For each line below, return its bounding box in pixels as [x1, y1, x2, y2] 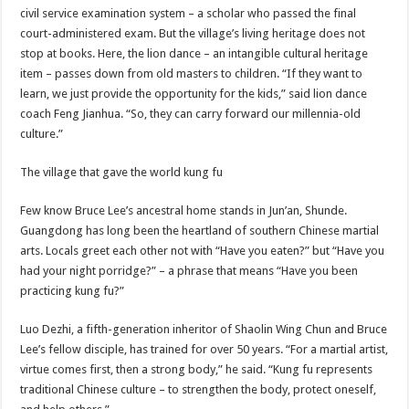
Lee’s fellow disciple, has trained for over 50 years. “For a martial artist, [20, 342, 389, 356]
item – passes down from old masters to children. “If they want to [20, 67, 363, 80]
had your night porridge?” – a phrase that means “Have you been [20, 264, 359, 278]
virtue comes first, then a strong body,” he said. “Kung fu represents [20, 362, 373, 376]
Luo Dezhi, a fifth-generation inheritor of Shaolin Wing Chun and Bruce [20, 322, 388, 336]
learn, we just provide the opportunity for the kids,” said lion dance [20, 87, 368, 100]
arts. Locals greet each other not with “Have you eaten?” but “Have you [20, 244, 385, 257]
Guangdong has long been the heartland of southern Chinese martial [20, 224, 380, 237]
